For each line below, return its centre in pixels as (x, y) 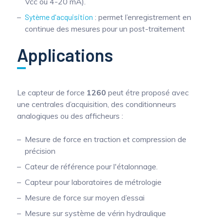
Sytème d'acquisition (59, 17)
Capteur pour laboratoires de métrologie (93, 182)
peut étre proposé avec (147, 92)
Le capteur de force (52, 92)
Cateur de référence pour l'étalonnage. (91, 166)
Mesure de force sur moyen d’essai (85, 198)
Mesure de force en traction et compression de (106, 139)
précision (40, 151)
